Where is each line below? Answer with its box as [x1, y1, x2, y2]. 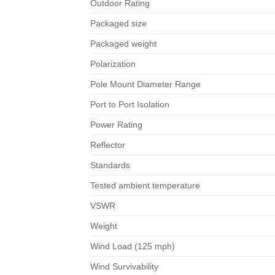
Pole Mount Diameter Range [90, 79, 201, 89]
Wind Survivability [90, 261, 158, 271]
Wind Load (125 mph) [90, 241, 175, 251]
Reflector [90, 139, 125, 150]
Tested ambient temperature [90, 180, 200, 190]
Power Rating [90, 119, 142, 130]
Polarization [90, 58, 136, 69]
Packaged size [90, 18, 147, 28]
